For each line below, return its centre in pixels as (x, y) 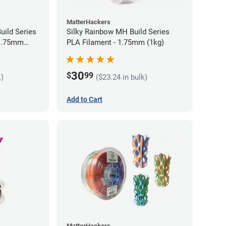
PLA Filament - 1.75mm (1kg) (115, 43)
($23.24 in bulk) (122, 77)
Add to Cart (84, 100)
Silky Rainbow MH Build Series (118, 32)
